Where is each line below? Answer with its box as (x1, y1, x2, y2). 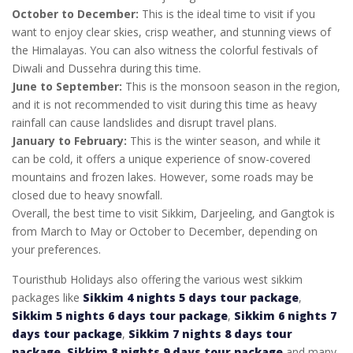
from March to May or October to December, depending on (12, 223, 318, 239)
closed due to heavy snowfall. (12, 187, 162, 203)
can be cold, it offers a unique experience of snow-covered (12, 150, 310, 166)
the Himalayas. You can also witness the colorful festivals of (12, 42, 318, 58)
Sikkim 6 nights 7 (234, 307, 336, 323)
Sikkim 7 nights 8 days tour (128, 325, 292, 341)
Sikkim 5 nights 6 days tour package (12, 307, 228, 323)
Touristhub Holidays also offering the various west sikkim (12, 271, 303, 287)
